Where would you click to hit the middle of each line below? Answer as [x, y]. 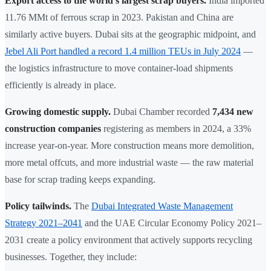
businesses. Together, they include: [71, 257]
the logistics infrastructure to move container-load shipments [119, 68]
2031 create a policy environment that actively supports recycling [129, 240]
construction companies [53, 129]
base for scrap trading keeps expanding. [80, 180]
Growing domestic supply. [58, 112]
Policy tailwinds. [38, 206]
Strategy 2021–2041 [44, 223]
